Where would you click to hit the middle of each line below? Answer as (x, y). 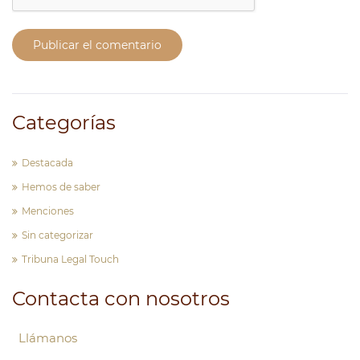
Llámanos (48, 337)
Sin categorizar (57, 235)
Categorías (64, 122)
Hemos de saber (61, 186)
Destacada (47, 162)
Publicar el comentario (97, 45)
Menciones (48, 211)
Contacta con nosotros (121, 298)
